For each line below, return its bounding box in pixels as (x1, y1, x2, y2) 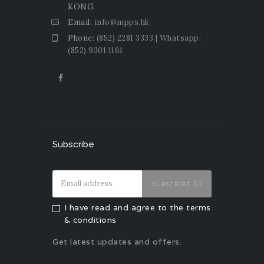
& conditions (64, 214, 117, 225)
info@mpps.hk (94, 17, 150, 28)
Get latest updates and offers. (52, 236, 181, 247)
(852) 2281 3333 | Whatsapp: (96, 32, 202, 43)
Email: (68, 17, 94, 28)
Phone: (68, 32, 97, 43)
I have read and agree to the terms (64, 202, 211, 213)
